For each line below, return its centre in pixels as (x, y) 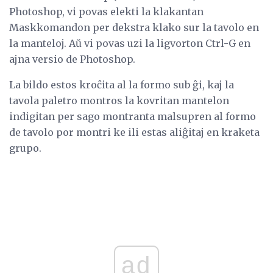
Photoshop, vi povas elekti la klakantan (106, 12)
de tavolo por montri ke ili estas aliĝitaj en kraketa (134, 133)
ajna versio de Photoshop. (72, 59)
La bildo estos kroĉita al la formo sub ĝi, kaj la (122, 85)
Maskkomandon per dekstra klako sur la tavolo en (134, 28)
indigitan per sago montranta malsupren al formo (133, 117)
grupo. (25, 148)
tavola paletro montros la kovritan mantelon (119, 101)
